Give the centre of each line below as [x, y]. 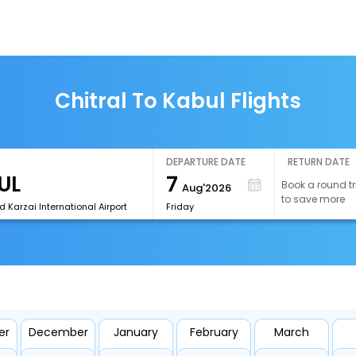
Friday [180, 207]
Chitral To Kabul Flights [178, 101]
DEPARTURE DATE [206, 162]
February [214, 332]
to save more [313, 199]
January [136, 332]
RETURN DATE [319, 162]
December [58, 332]
